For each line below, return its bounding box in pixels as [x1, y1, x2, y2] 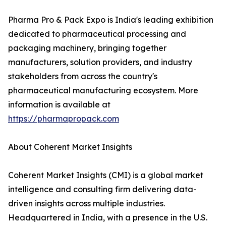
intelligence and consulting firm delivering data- [8, 184, 197, 194]
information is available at [8, 99, 110, 109]
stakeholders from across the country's [8, 71, 157, 81]
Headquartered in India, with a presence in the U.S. [8, 212, 207, 222]
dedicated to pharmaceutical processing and [8, 29, 186, 39]
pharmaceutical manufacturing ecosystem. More [8, 85, 198, 95]
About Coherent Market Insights [8, 142, 132, 152]
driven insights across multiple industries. [8, 198, 165, 208]
